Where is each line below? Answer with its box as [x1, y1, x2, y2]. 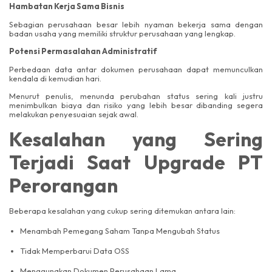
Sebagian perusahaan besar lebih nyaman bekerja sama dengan [9, 19, 263, 29]
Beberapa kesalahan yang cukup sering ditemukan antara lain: [9, 206, 236, 216]
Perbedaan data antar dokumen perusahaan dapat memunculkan [9, 64, 263, 74]
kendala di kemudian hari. [9, 73, 101, 83]
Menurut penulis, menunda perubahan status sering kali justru [9, 91, 263, 101]
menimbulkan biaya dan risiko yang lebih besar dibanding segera [9, 100, 263, 110]
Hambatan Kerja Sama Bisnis [9, 1, 124, 12]
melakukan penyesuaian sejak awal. [9, 109, 138, 120]
